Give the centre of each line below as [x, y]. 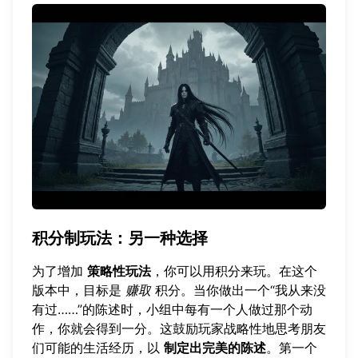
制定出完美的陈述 [215, 348]
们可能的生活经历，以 [98, 348]
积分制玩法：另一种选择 [120, 239]
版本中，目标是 [79, 290]
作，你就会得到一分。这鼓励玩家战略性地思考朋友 [179, 329]
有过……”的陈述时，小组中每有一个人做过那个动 [172, 310]
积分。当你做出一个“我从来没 [239, 290]
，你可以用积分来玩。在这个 [234, 271]
